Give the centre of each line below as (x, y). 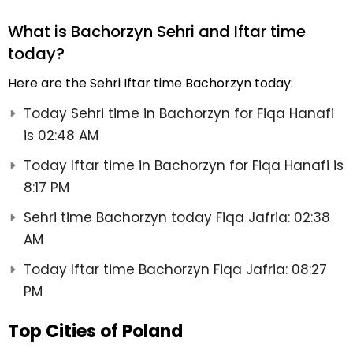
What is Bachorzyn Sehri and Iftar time (157, 32)
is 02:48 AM (61, 136)
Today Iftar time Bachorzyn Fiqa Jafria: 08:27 (175, 270)
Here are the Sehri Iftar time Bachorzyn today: (150, 84)
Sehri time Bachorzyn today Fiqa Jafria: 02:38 (177, 218)
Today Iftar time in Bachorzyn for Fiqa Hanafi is (184, 166)
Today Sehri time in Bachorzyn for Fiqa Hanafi (179, 114)
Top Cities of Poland (95, 332)
